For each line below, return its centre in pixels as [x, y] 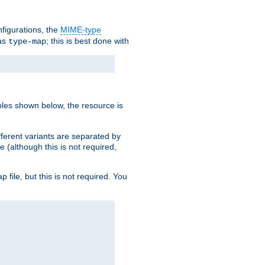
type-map [27, 42]
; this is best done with [88, 41]
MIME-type [81, 30]
